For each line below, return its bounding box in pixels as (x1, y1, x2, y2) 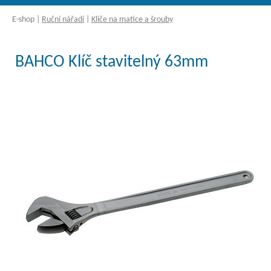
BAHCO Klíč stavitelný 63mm (15, 54, 208, 71)
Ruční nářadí (42, 15, 84, 24)
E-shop (12, 15, 34, 24)
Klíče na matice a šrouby (91, 15, 173, 24)
